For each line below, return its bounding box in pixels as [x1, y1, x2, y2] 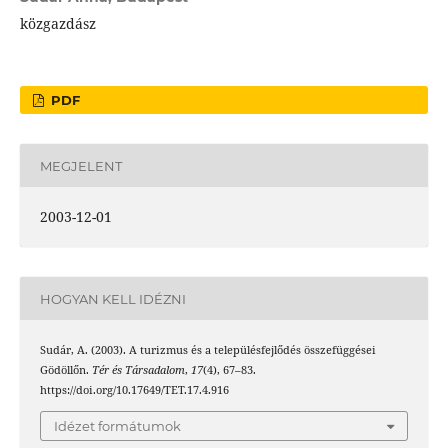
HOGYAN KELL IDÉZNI [39, 290, 186, 307]
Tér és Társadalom [91, 363, 185, 378]
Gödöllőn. [39, 363, 92, 378]
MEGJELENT [39, 157, 122, 174]
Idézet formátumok [54, 417, 181, 434]
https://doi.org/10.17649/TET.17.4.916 [39, 383, 229, 398]
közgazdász [19, 14, 96, 34]
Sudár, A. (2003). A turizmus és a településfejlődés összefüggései [39, 343, 376, 358]
